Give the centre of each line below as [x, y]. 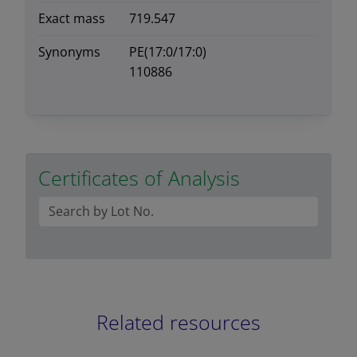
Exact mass [72, 18]
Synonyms [69, 51]
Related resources [178, 322]
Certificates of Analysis [139, 177]
